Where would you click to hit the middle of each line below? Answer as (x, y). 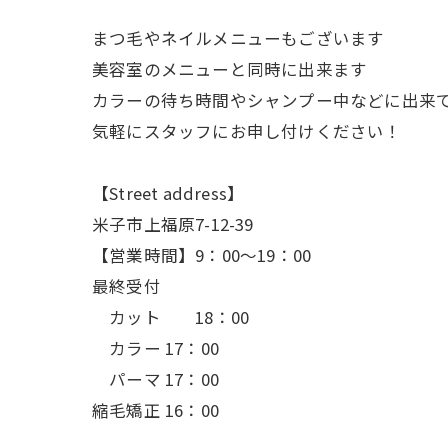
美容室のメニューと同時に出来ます (230, 69)
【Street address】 (168, 193)
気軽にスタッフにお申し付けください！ (247, 131)
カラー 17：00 (156, 348)
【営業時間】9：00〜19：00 (202, 255)
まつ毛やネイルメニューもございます (238, 38)
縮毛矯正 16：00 (156, 410)
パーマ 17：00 (156, 379)
